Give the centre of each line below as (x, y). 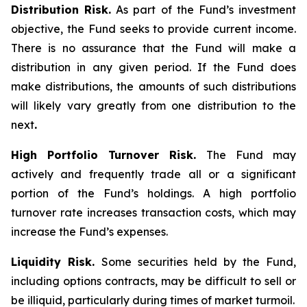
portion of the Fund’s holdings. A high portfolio (153, 193)
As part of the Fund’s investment (204, 10)
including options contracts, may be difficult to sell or (153, 281)
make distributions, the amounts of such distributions (153, 86)
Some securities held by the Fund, (199, 262)
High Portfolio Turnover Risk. (109, 155)
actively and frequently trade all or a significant (153, 174)
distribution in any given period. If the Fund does (153, 67)
